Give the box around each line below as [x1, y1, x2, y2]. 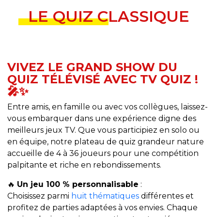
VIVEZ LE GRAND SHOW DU [7, 60, 177, 74]
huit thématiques [71, 191, 139, 201]
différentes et [139, 191, 194, 201]
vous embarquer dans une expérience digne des [7, 113, 196, 123]
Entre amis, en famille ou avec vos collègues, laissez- [7, 102, 208, 111]
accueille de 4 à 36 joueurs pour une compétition [7, 148, 199, 158]
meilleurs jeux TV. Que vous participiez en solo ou [7, 125, 200, 135]
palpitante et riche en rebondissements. [7, 160, 161, 170]
